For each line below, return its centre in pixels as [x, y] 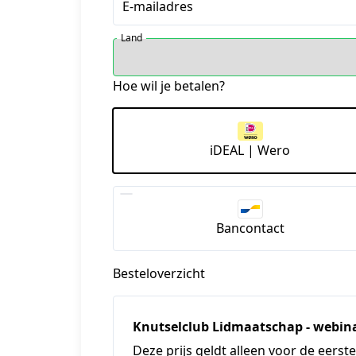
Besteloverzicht [159, 273]
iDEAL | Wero [250, 150]
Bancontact [250, 228]
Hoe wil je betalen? [169, 86]
